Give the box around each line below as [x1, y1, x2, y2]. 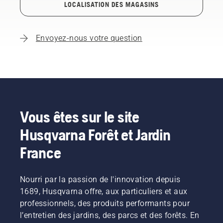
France [20, 143, 61, 162]
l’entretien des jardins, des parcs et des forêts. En [20, 211, 200, 220]
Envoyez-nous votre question [36, 33, 142, 43]
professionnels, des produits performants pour [20, 199, 190, 208]
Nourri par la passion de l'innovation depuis [20, 175, 181, 184]
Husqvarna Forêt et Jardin [20, 125, 171, 144]
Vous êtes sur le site [20, 108, 139, 126]
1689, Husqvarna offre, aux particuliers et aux [20, 187, 188, 196]
